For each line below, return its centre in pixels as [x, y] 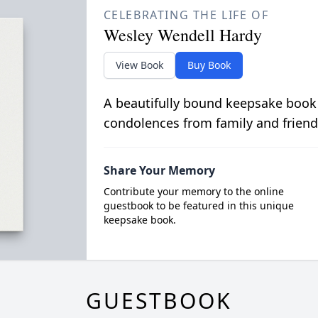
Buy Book [209, 65]
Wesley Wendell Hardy [182, 35]
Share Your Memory [159, 171]
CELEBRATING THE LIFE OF [186, 15]
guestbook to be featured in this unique [198, 206]
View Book [139, 65]
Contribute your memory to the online [193, 192]
